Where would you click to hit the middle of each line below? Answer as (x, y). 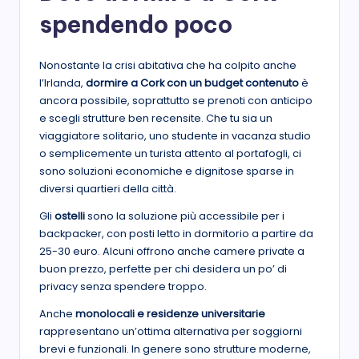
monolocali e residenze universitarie (170, 313)
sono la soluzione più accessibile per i (185, 216)
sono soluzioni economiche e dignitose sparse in (167, 171)
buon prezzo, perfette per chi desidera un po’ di (163, 268)
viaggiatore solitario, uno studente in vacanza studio (175, 135)
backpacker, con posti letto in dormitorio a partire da (176, 233)
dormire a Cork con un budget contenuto (192, 83)
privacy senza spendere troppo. (123, 286)
